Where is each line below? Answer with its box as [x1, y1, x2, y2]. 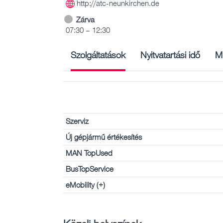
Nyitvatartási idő [140, 49, 200, 60]
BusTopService [66, 164, 113, 173]
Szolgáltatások [71, 49, 125, 60]
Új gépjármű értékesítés [66, 132, 142, 141]
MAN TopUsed [66, 148, 112, 157]
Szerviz [66, 116, 89, 125]
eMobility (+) [66, 180, 105, 189]
